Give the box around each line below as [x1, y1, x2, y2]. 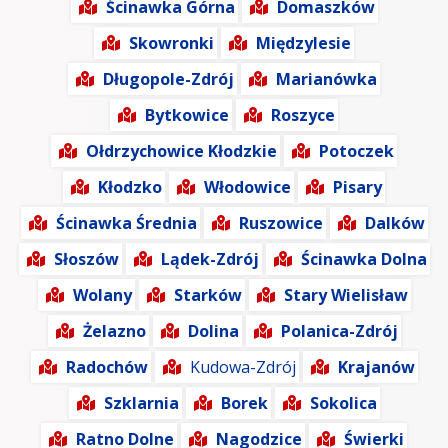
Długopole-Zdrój [103, 68, 234, 91]
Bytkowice [145, 104, 229, 127]
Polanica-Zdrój [280, 320, 398, 343]
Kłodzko [98, 176, 162, 199]
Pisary [333, 176, 382, 199]
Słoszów [53, 248, 119, 271]
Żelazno [82, 320, 146, 343]
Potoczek [319, 140, 394, 163]
